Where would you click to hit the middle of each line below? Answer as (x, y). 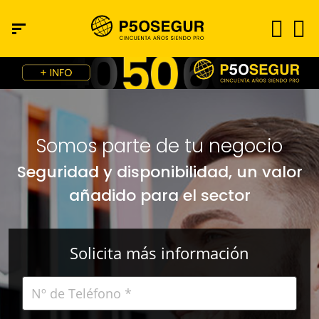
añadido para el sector (159, 195)
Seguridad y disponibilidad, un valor (159, 172)
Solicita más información (159, 252)
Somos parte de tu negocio (159, 146)
